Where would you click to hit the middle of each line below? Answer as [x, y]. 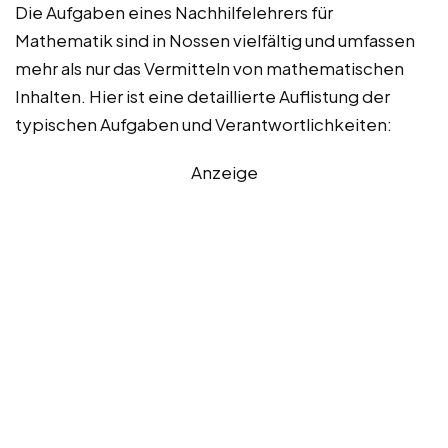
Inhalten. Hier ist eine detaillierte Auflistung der [202, 95]
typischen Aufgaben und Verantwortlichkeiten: [203, 123]
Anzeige [224, 171]
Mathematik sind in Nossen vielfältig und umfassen [215, 39]
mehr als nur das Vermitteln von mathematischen [209, 67]
